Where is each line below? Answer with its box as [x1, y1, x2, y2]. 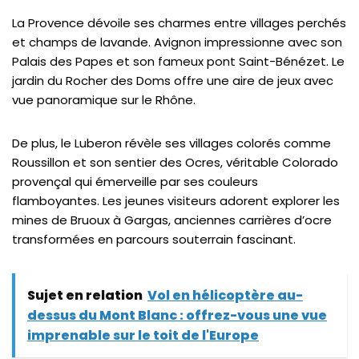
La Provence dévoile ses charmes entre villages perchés [12, 14, 346, 31]
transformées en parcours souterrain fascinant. [12, 231, 296, 248]
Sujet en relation [27, 286, 143, 305]
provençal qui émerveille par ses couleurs [12, 173, 258, 190]
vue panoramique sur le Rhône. [12, 91, 196, 108]
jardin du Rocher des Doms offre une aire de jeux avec [12, 72, 333, 89]
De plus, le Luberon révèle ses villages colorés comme [12, 135, 331, 151]
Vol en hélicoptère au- [147, 286, 303, 305]
